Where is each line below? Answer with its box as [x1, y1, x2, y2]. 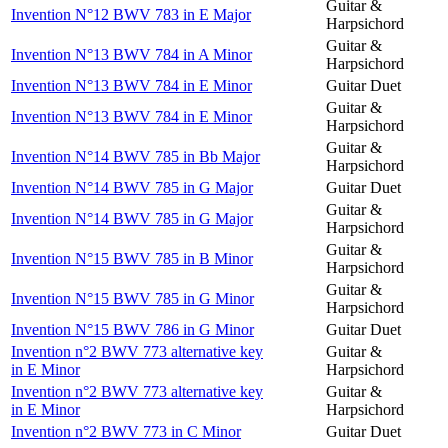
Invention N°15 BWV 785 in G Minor [11, 289, 254, 307]
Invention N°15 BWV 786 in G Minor [11, 320, 254, 338]
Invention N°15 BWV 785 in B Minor [11, 249, 253, 267]
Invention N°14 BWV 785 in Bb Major [11, 147, 260, 165]
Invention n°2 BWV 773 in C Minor [11, 422, 241, 440]
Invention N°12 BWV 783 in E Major [11, 5, 251, 23]
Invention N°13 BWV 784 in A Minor [11, 45, 252, 63]
